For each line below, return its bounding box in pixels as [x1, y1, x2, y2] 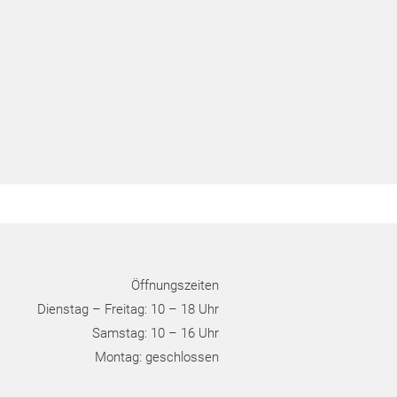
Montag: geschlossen [95, 348, 219, 365]
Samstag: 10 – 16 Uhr [92, 324, 219, 341]
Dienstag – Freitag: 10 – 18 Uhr [37, 300, 219, 317]
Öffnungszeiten [131, 276, 219, 293]
